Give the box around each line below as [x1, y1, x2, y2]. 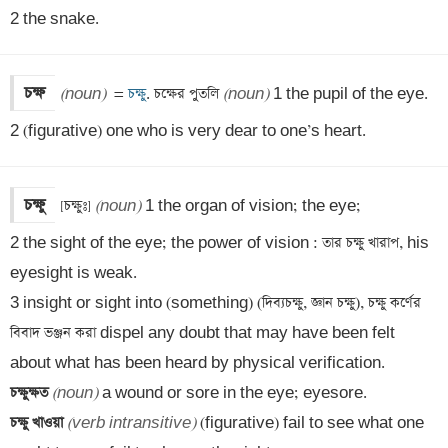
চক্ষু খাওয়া [10, 413, 67, 433]
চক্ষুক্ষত [10, 383, 52, 403]
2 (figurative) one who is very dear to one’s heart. [10, 121, 366, 141]
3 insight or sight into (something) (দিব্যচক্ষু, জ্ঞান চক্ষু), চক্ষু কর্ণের [10, 293, 421, 313]
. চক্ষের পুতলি [146, 84, 223, 104]
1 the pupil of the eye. [269, 84, 432, 104]
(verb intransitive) [67, 413, 196, 433]
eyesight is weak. [10, 263, 141, 283]
